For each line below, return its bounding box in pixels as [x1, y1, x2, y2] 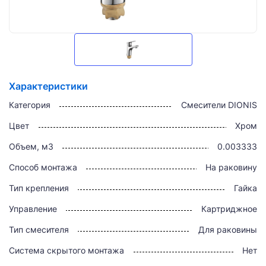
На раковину [205, 162, 257, 172]
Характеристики [9, 80, 88, 92]
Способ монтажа [9, 162, 77, 172]
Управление [9, 204, 57, 214]
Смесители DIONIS [181, 100, 257, 110]
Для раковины [198, 224, 257, 235]
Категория [9, 100, 50, 110]
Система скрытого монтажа [9, 245, 124, 255]
